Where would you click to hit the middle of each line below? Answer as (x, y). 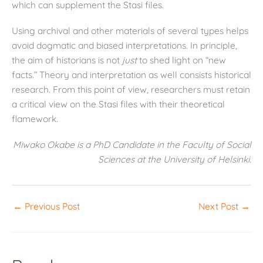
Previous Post (51, 206)
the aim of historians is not (67, 60)
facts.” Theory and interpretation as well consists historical (131, 75)
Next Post (220, 206)
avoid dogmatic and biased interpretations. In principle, (124, 45)
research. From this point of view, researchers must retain (131, 90)
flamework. (35, 119)
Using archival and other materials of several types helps (130, 31)
